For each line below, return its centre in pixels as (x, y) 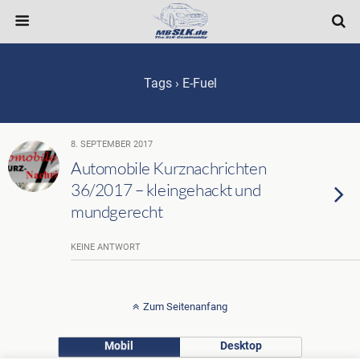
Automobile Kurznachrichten (169, 168)
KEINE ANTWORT (106, 247)
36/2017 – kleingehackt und (166, 190)
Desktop (241, 346)
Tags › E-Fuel (180, 83)
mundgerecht (117, 211)
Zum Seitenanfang (185, 307)
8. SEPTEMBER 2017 (112, 144)
